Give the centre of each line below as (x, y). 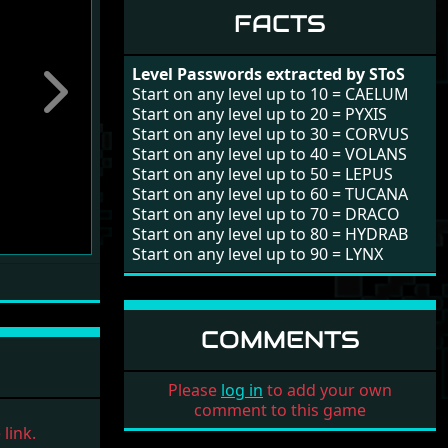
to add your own (327, 390)
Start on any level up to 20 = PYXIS (259, 114)
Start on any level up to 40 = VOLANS (269, 154)
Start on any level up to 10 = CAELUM (270, 94)
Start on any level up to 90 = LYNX (257, 254)
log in (242, 390)
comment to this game (280, 410)
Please (194, 390)
